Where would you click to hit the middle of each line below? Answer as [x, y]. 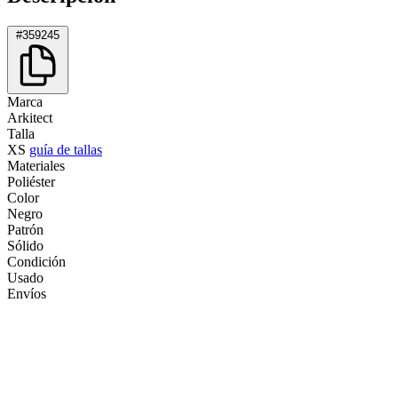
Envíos [27, 293]
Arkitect [30, 117]
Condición [36, 261]
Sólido [25, 245]
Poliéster [31, 181]
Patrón [25, 229]
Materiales [36, 165]
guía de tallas [66, 149]
